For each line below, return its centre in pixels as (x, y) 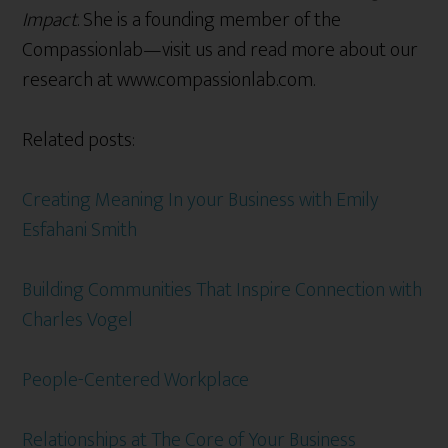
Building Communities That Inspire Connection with (222, 289)
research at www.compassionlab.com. (169, 79)
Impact (50, 19)
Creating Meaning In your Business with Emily (201, 199)
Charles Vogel (78, 319)
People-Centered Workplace (136, 379)
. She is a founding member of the (209, 19)
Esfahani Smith (80, 229)
